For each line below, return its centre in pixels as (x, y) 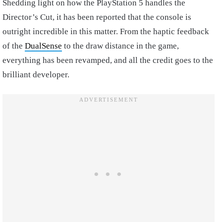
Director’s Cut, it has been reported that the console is (97, 17)
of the (14, 46)
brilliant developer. (37, 74)
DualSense (43, 46)
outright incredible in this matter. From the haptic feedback (106, 31)
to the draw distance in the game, (120, 46)
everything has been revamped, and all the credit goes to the (108, 60)
